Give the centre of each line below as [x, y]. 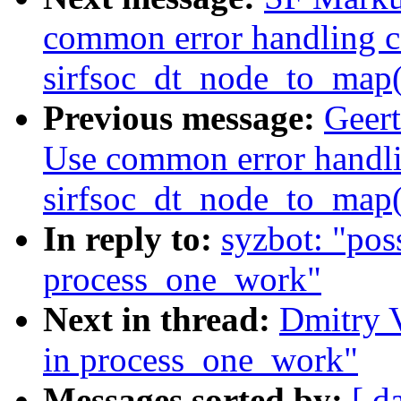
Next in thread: [161, 320]
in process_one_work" [200, 360]
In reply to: [132, 239]
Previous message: [183, 118]
